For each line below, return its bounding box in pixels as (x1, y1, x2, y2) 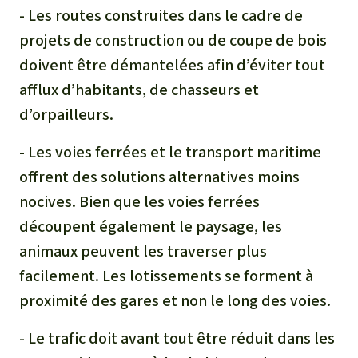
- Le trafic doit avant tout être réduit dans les (19, 327, 335, 349)
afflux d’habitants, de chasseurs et (19, 78, 259, 101)
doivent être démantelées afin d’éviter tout (19, 54, 325, 76)
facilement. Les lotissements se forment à (19, 265, 313, 287)
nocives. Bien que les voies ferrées (19, 190, 260, 213)
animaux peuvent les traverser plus (19, 240, 267, 262)
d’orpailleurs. (19, 103, 113, 125)
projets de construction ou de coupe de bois (19, 29, 327, 51)
